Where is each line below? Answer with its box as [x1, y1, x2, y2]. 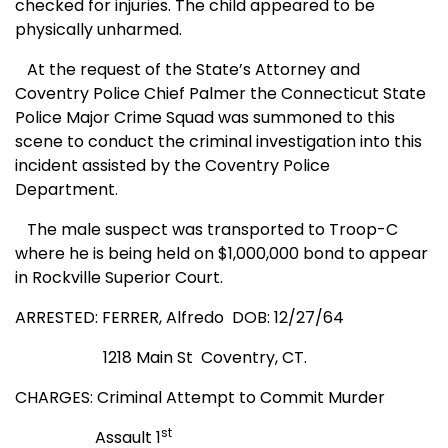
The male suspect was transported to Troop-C [15, 218, 398, 242]
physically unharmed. [15, 18, 182, 42]
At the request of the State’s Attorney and [15, 58, 360, 82]
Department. [15, 178, 118, 202]
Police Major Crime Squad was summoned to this [15, 106, 395, 130]
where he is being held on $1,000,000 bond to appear [15, 242, 428, 266]
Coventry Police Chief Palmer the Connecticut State [15, 82, 426, 106]
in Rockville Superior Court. [15, 266, 223, 290]
